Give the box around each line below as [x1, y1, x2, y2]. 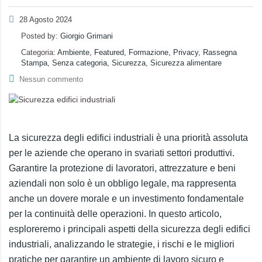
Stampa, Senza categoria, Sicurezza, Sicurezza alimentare [21, 58, 222, 67]
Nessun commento [19, 75, 83, 84]
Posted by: [21, 32, 60, 40]
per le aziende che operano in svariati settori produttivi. [9, 148, 235, 158]
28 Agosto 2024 [17, 15, 72, 24]
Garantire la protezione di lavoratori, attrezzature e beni [9, 163, 236, 173]
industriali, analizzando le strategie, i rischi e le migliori [9, 239, 235, 249]
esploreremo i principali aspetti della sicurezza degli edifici [9, 224, 250, 234]
